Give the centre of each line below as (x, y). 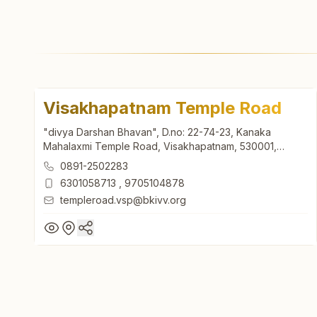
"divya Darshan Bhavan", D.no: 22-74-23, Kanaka (157, 132)
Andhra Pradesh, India (94, 160)
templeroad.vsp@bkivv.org (123, 200)
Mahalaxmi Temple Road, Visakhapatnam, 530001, (160, 146)
